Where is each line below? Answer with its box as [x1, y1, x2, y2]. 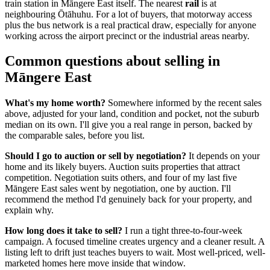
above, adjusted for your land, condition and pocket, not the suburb [5, 108, 259, 119]
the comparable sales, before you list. [5, 130, 145, 141]
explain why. [5, 205, 54, 216]
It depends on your [186, 151, 260, 162]
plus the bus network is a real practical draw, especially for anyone [5, 19, 256, 30]
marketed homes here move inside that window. [5, 258, 186, 269]
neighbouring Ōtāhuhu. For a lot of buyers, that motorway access [5, 8, 252, 19]
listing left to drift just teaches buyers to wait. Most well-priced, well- [5, 247, 265, 258]
